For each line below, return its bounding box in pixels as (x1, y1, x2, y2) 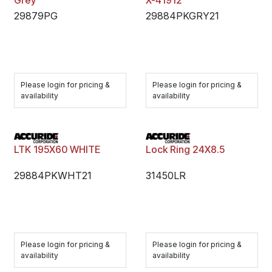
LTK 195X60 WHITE (14, 143, 100, 155)
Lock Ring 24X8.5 (145, 143, 225, 155)
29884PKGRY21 (145, 10, 219, 22)
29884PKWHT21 (14, 169, 92, 182)
